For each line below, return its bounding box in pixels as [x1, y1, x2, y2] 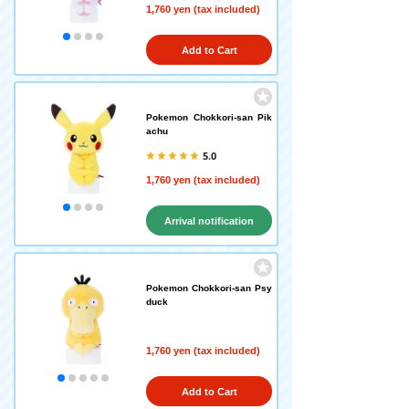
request [191, 243, 227, 254]
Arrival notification [164, 215, 254, 226]
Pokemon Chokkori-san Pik [146, 112, 272, 122]
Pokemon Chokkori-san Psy [146, 283, 272, 293]
